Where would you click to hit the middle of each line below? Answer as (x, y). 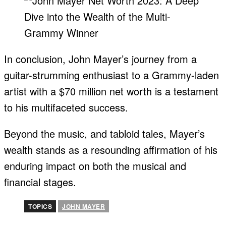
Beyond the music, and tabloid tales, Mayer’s (104, 134)
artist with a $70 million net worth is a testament (111, 91)
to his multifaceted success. (66, 107)
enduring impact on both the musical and (95, 166)
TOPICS (40, 207)
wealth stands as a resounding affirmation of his (111, 150)
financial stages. (40, 182)
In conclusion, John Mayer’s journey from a (100, 59)
